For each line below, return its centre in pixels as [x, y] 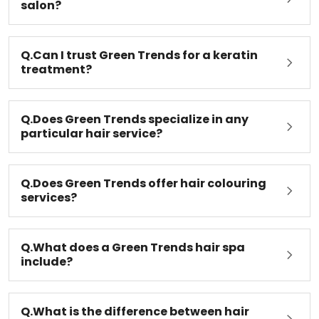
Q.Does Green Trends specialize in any [135, 128]
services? [49, 206]
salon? [41, 14]
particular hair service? [91, 142]
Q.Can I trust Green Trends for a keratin [139, 64]
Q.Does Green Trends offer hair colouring [143, 192]
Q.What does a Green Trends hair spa [133, 256]
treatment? [56, 78]
